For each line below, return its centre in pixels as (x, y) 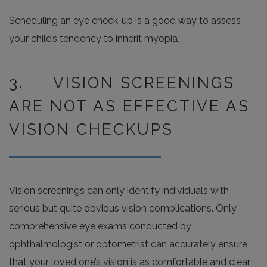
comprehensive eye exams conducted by (100, 226)
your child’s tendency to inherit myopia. (94, 39)
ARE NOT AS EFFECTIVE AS (129, 106)
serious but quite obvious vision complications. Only (123, 209)
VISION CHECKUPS (91, 130)
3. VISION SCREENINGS (122, 83)
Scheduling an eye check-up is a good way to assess (125, 21)
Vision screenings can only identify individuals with (119, 191)
